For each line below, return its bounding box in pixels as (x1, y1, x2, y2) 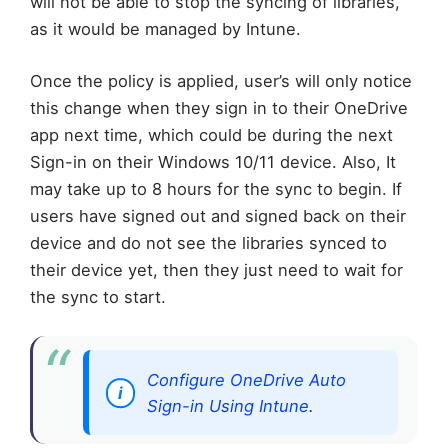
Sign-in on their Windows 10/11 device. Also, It (30, 151, 396, 172)
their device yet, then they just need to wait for (30, 259, 403, 280)
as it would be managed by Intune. (30, 18, 301, 39)
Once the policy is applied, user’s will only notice (30, 70, 412, 91)
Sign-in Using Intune (146, 395, 309, 416)
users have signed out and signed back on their (30, 205, 406, 226)
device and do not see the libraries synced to (30, 232, 387, 253)
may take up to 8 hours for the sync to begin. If (30, 178, 402, 199)
